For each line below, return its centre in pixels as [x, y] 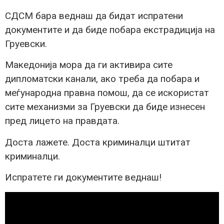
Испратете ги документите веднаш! [83, 177]
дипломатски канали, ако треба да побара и [102, 79]
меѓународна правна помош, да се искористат [107, 93]
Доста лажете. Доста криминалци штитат [98, 142]
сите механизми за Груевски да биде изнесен [105, 107]
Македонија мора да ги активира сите [89, 65]
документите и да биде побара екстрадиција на [110, 29]
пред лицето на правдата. [62, 121]
